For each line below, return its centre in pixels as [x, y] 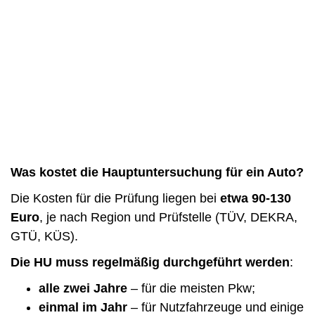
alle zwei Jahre [83, 288]
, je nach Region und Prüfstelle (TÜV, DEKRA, [168, 217]
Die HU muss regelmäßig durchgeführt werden [150, 262]
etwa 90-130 [256, 198]
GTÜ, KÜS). [44, 236]
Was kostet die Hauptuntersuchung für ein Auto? [157, 172]
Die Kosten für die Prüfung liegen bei [115, 198]
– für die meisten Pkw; [191, 288]
